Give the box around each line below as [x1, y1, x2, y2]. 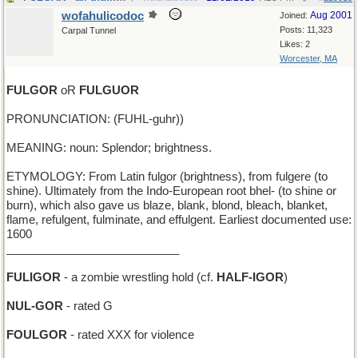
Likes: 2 [280, 39, 310, 49]
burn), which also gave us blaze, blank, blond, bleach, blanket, [6, 199, 328, 212]
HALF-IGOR [217, 271, 284, 284]
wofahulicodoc [62, 10, 144, 22]
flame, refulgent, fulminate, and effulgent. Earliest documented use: [6, 213, 352, 226]
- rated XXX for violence [67, 328, 194, 341]
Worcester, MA [280, 54, 337, 63]
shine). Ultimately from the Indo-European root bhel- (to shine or [6, 185, 336, 197]
